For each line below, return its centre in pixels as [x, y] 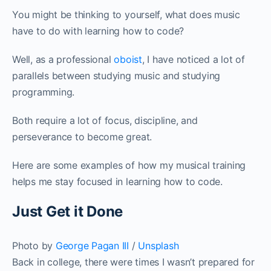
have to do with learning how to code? [98, 31]
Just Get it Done [68, 211]
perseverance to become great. [82, 136]
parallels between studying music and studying [116, 75]
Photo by [34, 245]
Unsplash [158, 245]
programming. [44, 92]
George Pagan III [92, 245]
